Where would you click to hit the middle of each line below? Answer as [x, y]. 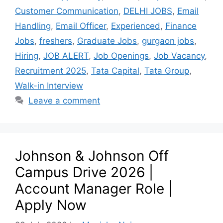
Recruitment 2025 [51, 70]
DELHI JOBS [148, 11]
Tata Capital [115, 70]
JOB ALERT [66, 56]
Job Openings [121, 56]
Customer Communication [67, 11]
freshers [56, 41]
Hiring [27, 56]
